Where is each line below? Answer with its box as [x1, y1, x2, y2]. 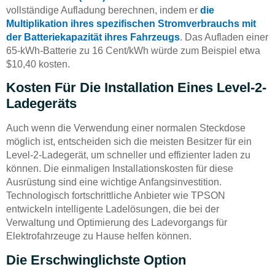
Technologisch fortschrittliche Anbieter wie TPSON [6, 190, 225, 201]
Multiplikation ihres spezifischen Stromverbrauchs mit [6, 18, 256, 29]
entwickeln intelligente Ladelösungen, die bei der [6, 204, 219, 215]
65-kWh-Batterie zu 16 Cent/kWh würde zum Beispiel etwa [6, 45, 260, 56]
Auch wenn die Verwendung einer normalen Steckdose [6, 123, 246, 134]
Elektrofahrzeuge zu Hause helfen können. [6, 231, 192, 242]
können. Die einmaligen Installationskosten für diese [6, 163, 233, 174]
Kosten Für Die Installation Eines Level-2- [6, 80, 266, 96]
